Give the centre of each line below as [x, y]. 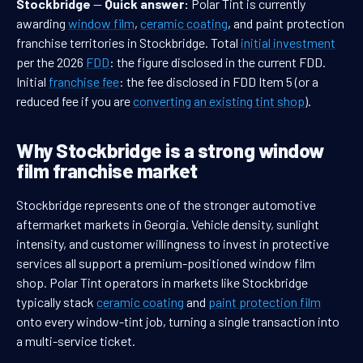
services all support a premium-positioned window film [166, 263]
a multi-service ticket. [76, 341]
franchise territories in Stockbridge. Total [128, 43]
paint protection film [265, 302]
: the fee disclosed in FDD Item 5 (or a [219, 82]
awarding [42, 23]
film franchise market [107, 171]
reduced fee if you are [75, 101]
